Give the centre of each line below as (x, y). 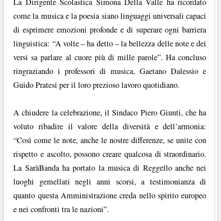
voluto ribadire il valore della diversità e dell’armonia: (110, 127)
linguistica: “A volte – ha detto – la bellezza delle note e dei (110, 44)
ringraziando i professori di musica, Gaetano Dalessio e (110, 71)
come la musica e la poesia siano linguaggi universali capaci (110, 16)
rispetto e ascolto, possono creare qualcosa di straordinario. (110, 154)
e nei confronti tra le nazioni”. (61, 209)
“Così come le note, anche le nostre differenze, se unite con (110, 140)
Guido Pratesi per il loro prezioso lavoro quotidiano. (97, 85)
